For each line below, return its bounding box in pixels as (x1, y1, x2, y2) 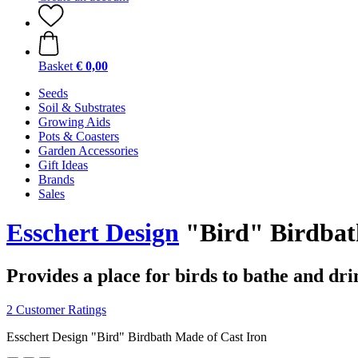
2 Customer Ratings (6, 302, 106, 316)
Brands (38, 173, 74, 186)
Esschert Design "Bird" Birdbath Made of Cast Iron (6, 329, 267, 344)
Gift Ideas (38, 158, 88, 172)
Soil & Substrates (38, 101, 125, 114)
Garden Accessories (38, 144, 138, 157)
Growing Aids (38, 115, 110, 129)
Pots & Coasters (38, 129, 119, 143)
